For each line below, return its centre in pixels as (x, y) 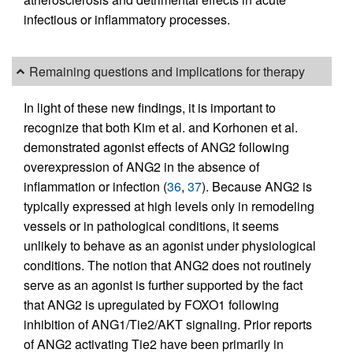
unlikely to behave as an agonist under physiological (170, 245)
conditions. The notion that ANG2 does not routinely (167, 265)
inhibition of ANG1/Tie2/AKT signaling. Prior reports (168, 324)
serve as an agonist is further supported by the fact (163, 284)
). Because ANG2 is (257, 186)
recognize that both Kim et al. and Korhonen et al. (161, 127)
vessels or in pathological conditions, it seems (151, 225)
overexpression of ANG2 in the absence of (141, 166)
